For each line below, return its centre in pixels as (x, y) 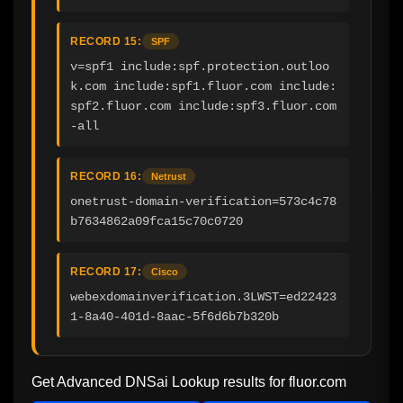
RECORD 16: (106, 176)
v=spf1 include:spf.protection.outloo (200, 66)
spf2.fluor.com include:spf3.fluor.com (203, 106)
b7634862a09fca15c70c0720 (157, 221)
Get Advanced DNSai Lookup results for (160, 381)
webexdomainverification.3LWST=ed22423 (203, 296)
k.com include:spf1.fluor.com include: (203, 86)
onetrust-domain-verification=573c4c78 (203, 201)
